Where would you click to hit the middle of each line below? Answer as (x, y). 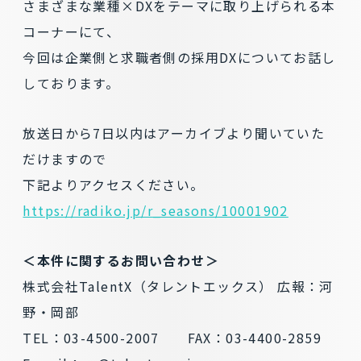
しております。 (71, 83)
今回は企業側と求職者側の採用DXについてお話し (179, 57)
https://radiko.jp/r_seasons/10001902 (156, 210)
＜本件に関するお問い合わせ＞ (121, 260)
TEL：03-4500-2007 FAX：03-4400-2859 (179, 338)
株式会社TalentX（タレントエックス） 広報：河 (178, 286)
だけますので (65, 159)
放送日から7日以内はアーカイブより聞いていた (174, 133)
